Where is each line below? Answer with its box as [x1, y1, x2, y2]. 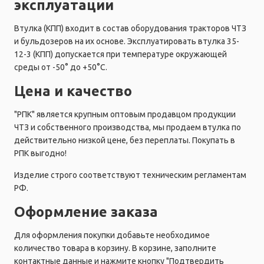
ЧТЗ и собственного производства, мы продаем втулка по [14, 122, 241, 132]
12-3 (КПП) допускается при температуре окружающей [14, 49, 227, 59]
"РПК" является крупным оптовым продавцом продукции [14, 109, 236, 119]
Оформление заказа [14, 203, 158, 219]
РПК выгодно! [14, 148, 67, 158]
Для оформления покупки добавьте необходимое [14, 230, 210, 240]
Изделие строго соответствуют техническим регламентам [14, 170, 246, 180]
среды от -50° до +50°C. [14, 62, 107, 72]
